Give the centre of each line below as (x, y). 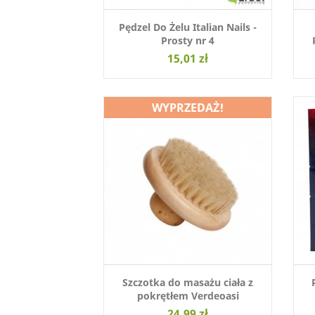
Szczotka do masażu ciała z (188, 283)
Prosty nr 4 (188, 41)
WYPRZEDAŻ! (188, 108)
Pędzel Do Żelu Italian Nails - (188, 27)
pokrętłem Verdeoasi (188, 296)
